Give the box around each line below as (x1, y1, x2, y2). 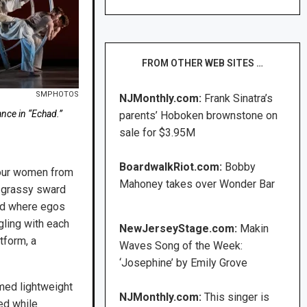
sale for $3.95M (119, 126, 196, 140)
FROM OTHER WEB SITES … (142, 58, 264, 69)
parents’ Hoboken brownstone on (119, 109, 278, 123)
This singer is (204, 291, 270, 304)
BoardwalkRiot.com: (119, 160, 225, 174)
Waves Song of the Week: (119, 239, 243, 253)
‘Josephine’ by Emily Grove (119, 256, 248, 270)
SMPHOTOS (36, 89, 79, 99)
